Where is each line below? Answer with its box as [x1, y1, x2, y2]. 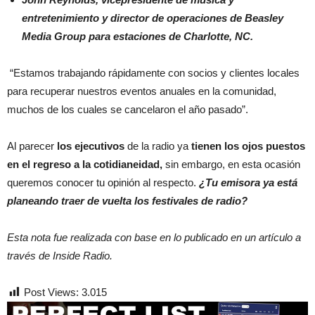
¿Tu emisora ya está [199, 176, 297, 189]
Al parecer [7, 140, 57, 153]
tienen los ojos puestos [191, 140, 305, 153]
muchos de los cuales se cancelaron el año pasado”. [7, 103, 248, 116]
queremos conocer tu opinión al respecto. [7, 176, 199, 189]
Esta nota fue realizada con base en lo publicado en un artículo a [7, 231, 301, 244]
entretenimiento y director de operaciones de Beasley [22, 12, 283, 25]
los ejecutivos [57, 140, 124, 153]
